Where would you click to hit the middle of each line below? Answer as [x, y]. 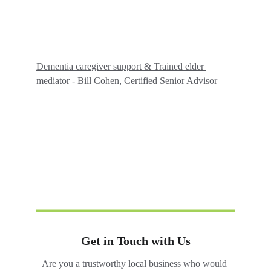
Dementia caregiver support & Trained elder [121, 66]
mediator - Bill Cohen [78, 81]
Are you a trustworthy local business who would [135, 263]
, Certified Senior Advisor [168, 81]
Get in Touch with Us [135, 241]
